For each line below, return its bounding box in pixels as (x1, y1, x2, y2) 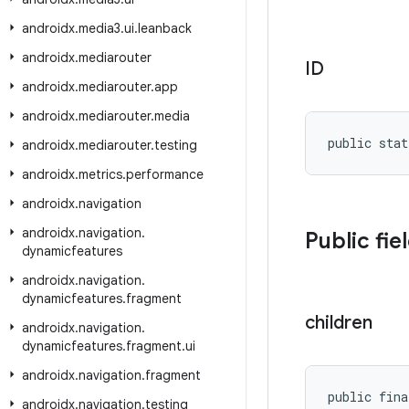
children (305, 311, 372, 334)
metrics (79, 166, 122, 183)
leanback (138, 20, 192, 37)
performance (126, 166, 204, 183)
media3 (79, 20, 121, 37)
